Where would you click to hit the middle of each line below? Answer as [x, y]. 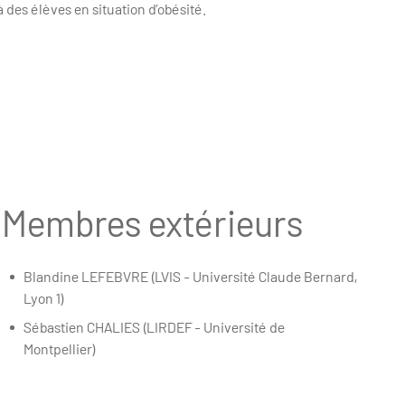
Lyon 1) [43, 298]
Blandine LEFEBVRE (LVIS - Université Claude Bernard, [190, 277]
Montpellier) [59, 349]
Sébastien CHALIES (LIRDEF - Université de [154, 327]
